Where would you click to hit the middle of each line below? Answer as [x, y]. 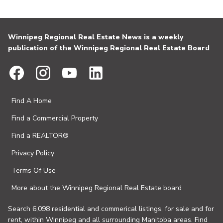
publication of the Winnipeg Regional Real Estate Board [109, 48]
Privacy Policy [33, 153]
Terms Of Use [34, 170]
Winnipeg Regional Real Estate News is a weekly [96, 37]
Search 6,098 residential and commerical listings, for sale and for [111, 209]
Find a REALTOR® [40, 136]
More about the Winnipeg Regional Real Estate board [97, 188]
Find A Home [32, 101]
